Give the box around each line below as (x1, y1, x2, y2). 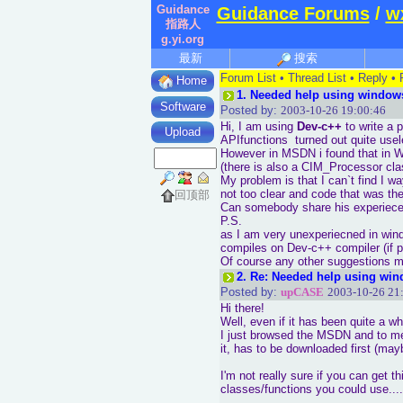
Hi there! (220, 301, 264, 315)
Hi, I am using (220, 120, 297, 133)
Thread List (288, 71, 346, 85)
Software (159, 100, 206, 114)
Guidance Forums (216, 4, 370, 23)
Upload (165, 125, 201, 139)
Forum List (220, 71, 276, 85)
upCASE (281, 285, 324, 299)
